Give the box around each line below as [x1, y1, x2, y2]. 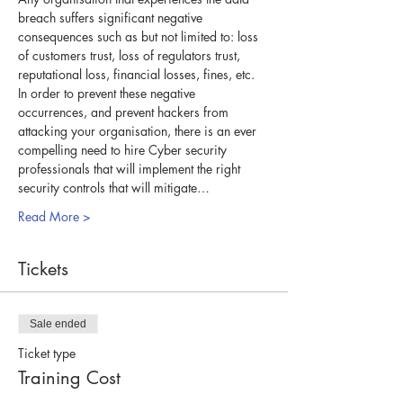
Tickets [18, 256, 68, 281]
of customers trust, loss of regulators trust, [18, 46, 244, 64]
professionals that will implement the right [18, 159, 244, 177]
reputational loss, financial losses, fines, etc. [18, 65, 258, 83]
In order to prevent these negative [18, 84, 199, 102]
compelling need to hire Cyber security [18, 140, 230, 158]
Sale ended [30, 317, 86, 330]
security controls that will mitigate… [18, 178, 210, 196]
